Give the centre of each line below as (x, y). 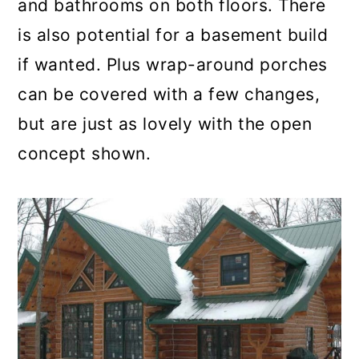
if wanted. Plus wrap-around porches (173, 65)
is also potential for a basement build (173, 35)
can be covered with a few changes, (169, 95)
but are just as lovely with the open (165, 124)
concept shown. (85, 154)
